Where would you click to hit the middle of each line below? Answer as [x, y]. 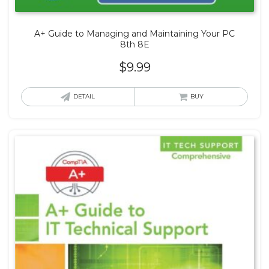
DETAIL [84, 96]
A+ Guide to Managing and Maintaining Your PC [134, 33]
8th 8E [134, 44]
